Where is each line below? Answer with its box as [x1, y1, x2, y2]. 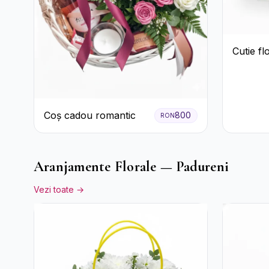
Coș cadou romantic [44, 109, 136, 122]
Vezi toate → [34, 184, 84, 195]
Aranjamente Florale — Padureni [34, 157, 229, 175]
